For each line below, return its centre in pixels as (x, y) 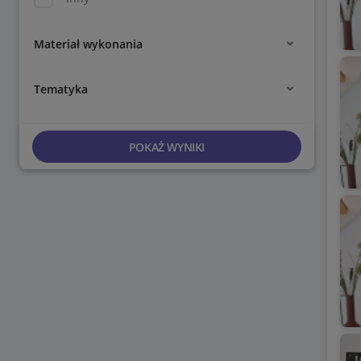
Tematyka (61, 89)
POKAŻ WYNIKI (166, 147)
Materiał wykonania (88, 44)
